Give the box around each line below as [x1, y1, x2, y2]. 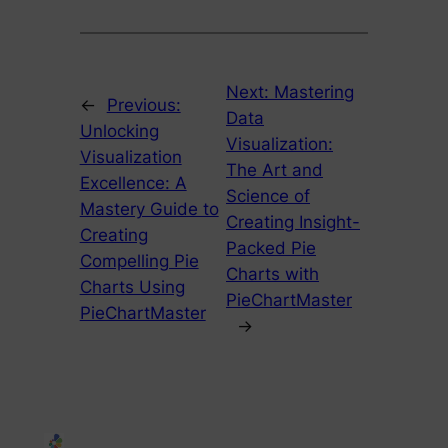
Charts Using [79, 277, 185, 298]
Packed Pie [226, 238, 316, 259]
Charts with [226, 264, 319, 285]
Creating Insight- [226, 212, 360, 233]
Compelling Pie [79, 251, 199, 272]
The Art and [226, 160, 323, 181]
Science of [226, 186, 310, 207]
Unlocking [79, 121, 159, 142]
